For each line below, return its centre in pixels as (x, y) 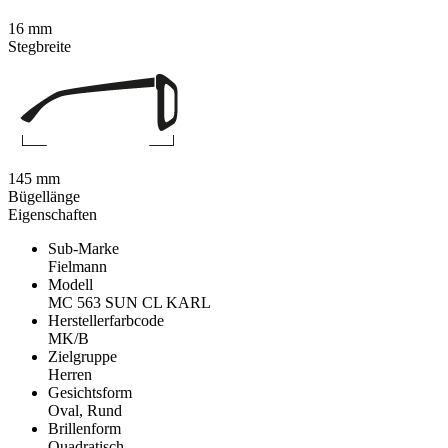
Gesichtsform (90, 393)
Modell (70, 285)
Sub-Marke (83, 249)
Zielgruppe (82, 357)
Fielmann (77, 267)
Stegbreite (39, 47)
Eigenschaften (52, 215)
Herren (70, 375)
